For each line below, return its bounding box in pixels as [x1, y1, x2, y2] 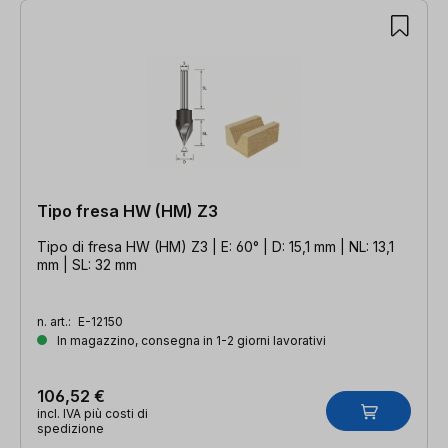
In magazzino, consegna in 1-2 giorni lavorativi [54, 332, 326, 348]
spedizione [37, 420, 104, 436]
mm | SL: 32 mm [37, 255, 137, 273]
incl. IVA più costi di [37, 405, 148, 421]
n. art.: [37, 313, 74, 329]
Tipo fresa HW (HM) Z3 [37, 200, 218, 221]
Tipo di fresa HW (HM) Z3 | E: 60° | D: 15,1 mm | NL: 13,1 [37, 237, 394, 255]
